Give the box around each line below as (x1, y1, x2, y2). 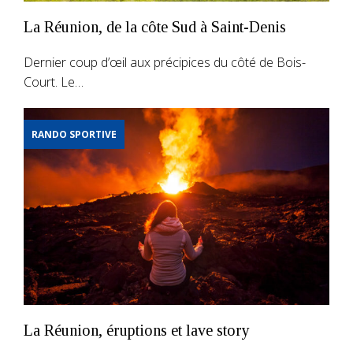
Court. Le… (24, 72, 84, 91)
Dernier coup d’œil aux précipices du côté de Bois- (24, 53, 306, 71)
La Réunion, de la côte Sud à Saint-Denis (24, 17, 286, 35)
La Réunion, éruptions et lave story (24, 321, 262, 339)
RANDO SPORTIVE (32, 127, 117, 141)
